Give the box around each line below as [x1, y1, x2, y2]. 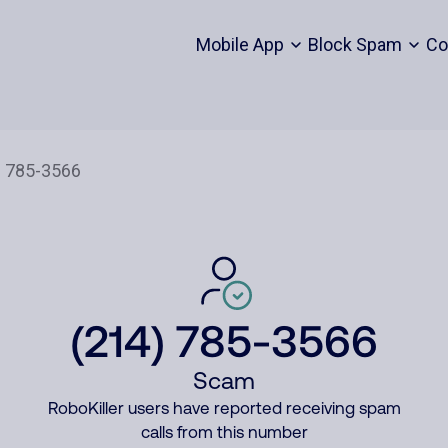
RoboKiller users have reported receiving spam [47, 398, 401, 418]
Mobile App [195, 34, 284, 55]
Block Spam [307, 34, 402, 55]
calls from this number [140, 422, 308, 442]
